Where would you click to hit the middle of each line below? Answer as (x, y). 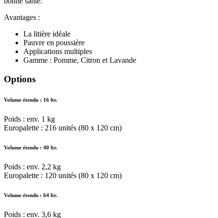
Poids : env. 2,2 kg (32, 166)
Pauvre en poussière (54, 43)
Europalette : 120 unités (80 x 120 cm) (63, 175)
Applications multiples (58, 52)
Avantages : (22, 18)
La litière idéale (47, 34)
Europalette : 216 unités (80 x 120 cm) (63, 127)
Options (20, 79)
